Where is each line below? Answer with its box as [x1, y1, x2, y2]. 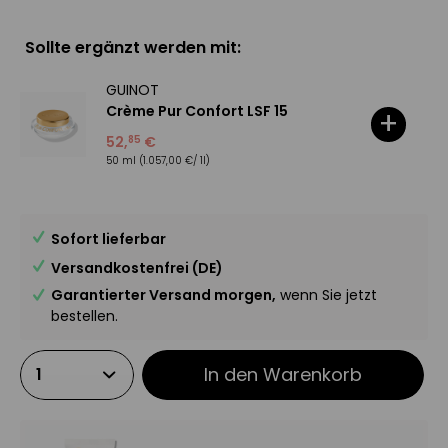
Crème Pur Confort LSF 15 [105, 101, 288, 121]
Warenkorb [263, 362, 363, 387]
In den [204, 362, 259, 387]
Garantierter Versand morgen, [51, 285, 276, 305]
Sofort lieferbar [51, 229, 166, 249]
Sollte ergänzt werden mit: [25, 36, 241, 59]
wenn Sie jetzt [276, 285, 377, 305]
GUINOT [105, 80, 159, 100]
